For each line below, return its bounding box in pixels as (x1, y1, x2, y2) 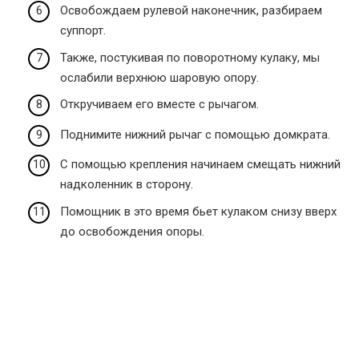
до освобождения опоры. (60, 224, 204, 239)
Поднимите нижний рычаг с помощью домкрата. (60, 127, 330, 142)
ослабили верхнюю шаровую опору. (60, 70, 259, 85)
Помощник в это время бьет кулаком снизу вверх (60, 204, 337, 219)
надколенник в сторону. (60, 177, 193, 192)
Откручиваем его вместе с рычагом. (60, 97, 259, 112)
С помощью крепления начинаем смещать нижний (60, 157, 341, 172)
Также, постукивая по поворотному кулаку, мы (60, 50, 320, 65)
